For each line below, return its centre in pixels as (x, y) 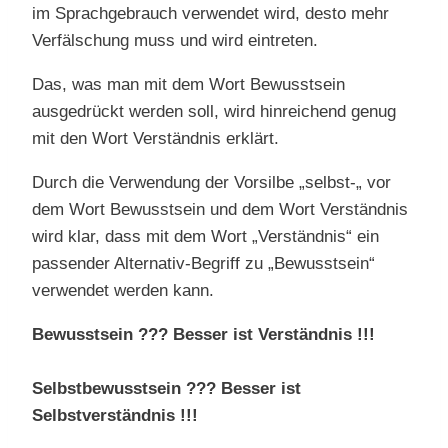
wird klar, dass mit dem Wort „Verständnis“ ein (205, 237)
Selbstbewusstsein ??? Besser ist (166, 389)
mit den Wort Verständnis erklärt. (155, 139)
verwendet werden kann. (123, 291)
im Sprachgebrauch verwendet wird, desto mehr (210, 14)
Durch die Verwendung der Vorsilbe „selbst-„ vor (211, 183)
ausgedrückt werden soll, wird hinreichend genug (214, 112)
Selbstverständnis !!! (115, 416)
